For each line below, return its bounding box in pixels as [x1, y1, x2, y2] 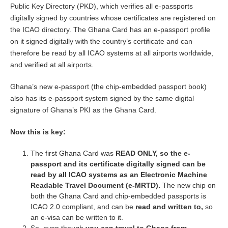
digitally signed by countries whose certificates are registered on [10, 14, 216, 22]
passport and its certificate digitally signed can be [31, 160, 206, 168]
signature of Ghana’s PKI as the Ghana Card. [10, 106, 156, 114]
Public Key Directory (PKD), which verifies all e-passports [10, 2, 193, 10]
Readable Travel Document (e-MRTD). [31, 181, 162, 189]
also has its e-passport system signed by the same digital [10, 94, 194, 102]
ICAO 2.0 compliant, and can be [31, 203, 135, 211]
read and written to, [135, 203, 205, 211]
